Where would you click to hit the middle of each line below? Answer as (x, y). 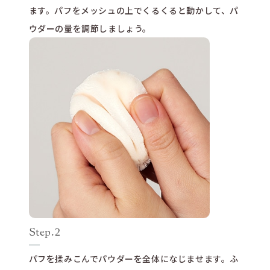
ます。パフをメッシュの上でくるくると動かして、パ (133, 11)
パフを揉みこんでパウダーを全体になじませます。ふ (133, 259)
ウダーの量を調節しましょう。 (90, 29)
